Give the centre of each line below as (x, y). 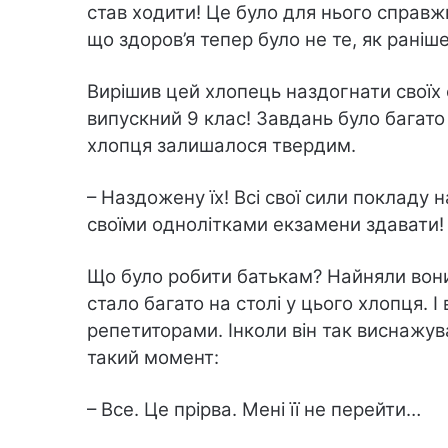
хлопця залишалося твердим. (221, 145)
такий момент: (153, 357)
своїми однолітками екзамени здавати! (265, 224)
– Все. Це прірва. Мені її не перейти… (254, 409)
